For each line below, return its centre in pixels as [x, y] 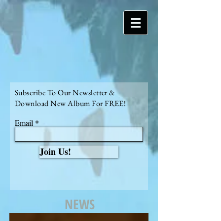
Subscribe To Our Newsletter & [65, 92]
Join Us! [55, 151]
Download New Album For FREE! [71, 103]
